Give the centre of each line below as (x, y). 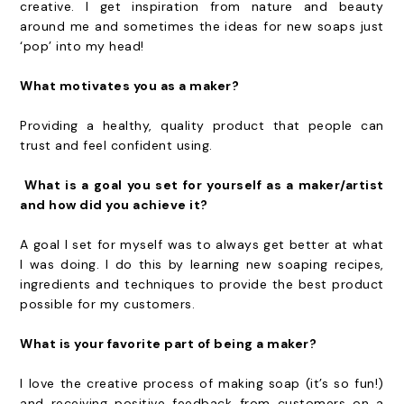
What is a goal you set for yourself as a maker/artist (202, 185)
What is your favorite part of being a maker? (170, 344)
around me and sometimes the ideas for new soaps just (202, 26)
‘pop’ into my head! (82, 46)
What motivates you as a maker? (131, 86)
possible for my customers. (108, 304)
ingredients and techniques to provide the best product (202, 284)
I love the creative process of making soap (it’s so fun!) (202, 383)
